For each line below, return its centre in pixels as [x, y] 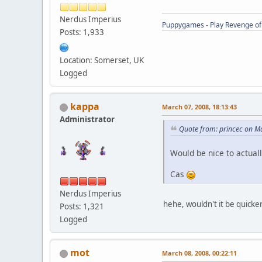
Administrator [87, 119]
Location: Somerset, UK [102, 60]
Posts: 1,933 [82, 32]
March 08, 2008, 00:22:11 [199, 253]
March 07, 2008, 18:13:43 [199, 106]
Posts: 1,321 [82, 206]
